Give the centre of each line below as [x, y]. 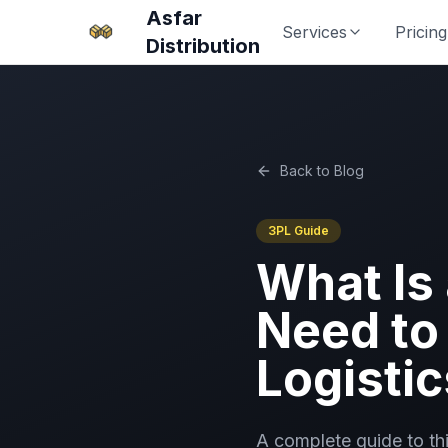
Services [314, 32]
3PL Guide [298, 230]
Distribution [203, 46]
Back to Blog [322, 170]
